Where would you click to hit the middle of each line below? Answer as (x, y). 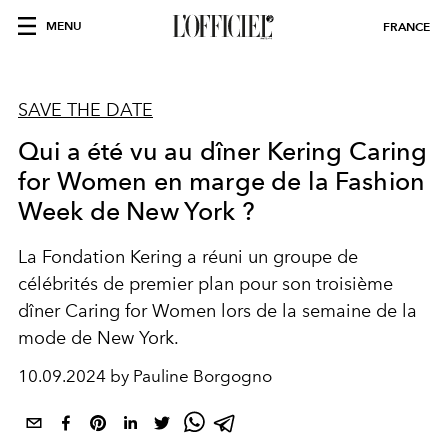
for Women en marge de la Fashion (222, 181)
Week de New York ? (136, 211)
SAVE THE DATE (85, 110)
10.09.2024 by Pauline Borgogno (145, 376)
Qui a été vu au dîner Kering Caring (223, 151)
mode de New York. (98, 338)
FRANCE (406, 26)
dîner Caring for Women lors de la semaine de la (217, 311)
